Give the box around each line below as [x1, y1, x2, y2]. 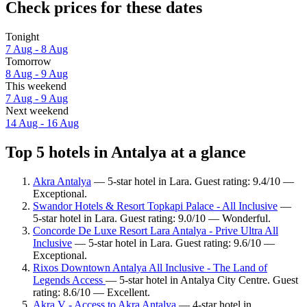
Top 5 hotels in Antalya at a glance [5, 143, 246, 162]
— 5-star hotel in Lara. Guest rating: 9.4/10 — [91, 175, 294, 188]
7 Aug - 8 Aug [5, 43, 68, 56]
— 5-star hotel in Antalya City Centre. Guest [106, 274, 298, 286]
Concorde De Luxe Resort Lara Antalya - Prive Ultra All [33, 225, 278, 237]
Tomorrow [5, 56, 51, 68]
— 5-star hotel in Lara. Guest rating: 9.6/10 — [72, 237, 275, 249]
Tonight [5, 31, 39, 43]
